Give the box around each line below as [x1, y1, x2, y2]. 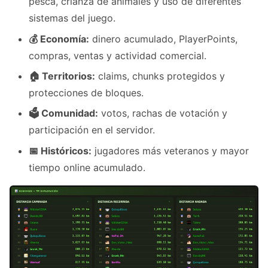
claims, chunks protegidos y [95, 69, 225, 82]
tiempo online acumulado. [29, 161, 145, 173]
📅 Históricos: [29, 144, 92, 157]
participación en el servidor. [29, 124, 155, 136]
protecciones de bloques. [29, 86, 144, 99]
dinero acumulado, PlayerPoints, [89, 32, 237, 45]
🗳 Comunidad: [29, 107, 98, 120]
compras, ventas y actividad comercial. [29, 49, 206, 62]
